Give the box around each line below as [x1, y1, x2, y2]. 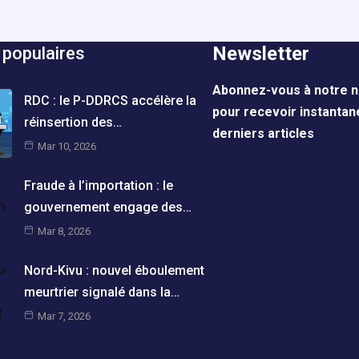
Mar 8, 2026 [37, 224, 91, 237]
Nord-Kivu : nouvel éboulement [23, 262, 204, 278]
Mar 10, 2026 [37, 139, 96, 152]
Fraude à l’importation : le [23, 177, 173, 193]
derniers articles [212, 126, 314, 142]
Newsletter [212, 42, 309, 65]
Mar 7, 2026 [37, 309, 91, 322]
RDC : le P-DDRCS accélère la [23, 92, 196, 108]
